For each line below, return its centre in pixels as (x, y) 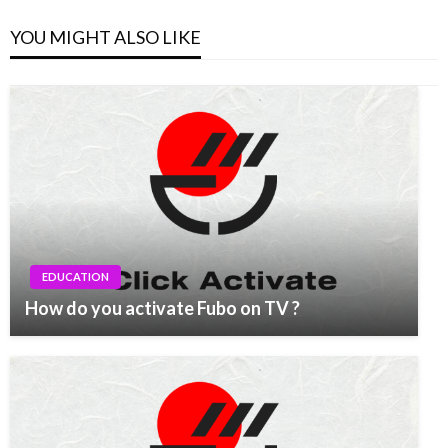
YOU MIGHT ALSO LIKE (105, 37)
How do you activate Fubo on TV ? (162, 308)
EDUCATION (75, 277)
